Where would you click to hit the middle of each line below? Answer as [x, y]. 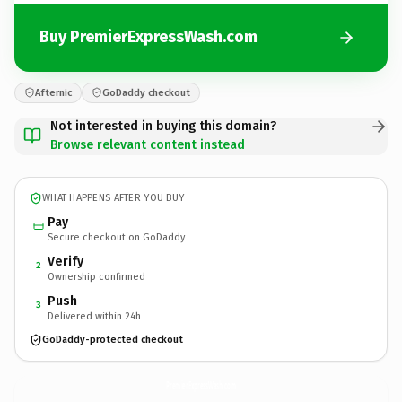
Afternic [53, 92]
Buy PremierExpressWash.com [149, 37]
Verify [66, 261]
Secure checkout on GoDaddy [116, 237]
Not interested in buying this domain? [163, 126]
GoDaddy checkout [146, 92]
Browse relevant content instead [148, 144]
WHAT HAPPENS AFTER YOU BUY [114, 198]
